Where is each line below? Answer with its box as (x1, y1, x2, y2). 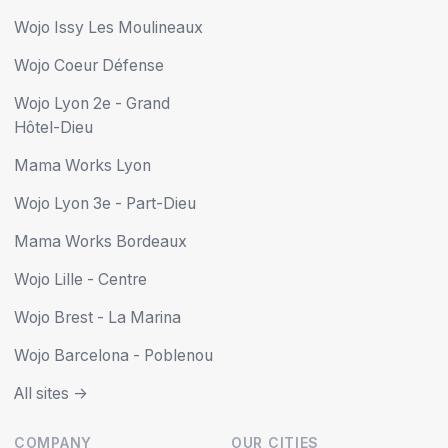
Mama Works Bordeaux (14, 231, 187, 251)
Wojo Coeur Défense (14, 55, 164, 75)
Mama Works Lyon (14, 155, 151, 175)
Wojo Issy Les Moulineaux (14, 17, 203, 37)
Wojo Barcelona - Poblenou (14, 345, 213, 365)
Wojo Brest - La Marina (14, 307, 181, 327)
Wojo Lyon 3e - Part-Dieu (14, 193, 196, 213)
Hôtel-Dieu (14, 117, 93, 137)
